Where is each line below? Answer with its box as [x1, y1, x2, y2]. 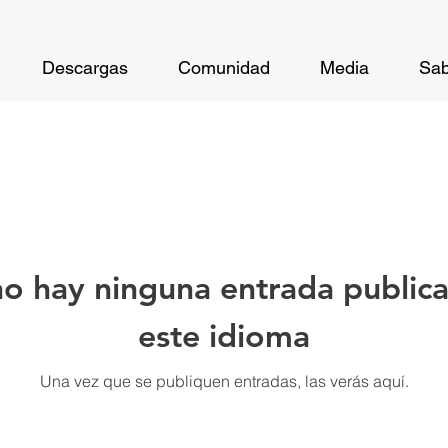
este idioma [138, 315, 310, 355]
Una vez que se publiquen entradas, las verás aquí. [39, 371, 409, 391]
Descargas [42, 57, 128, 78]
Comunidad [178, 57, 270, 78]
